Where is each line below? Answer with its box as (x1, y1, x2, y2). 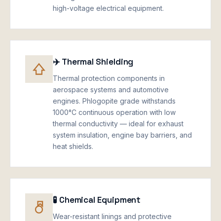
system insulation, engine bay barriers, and (53, 130, 192, 139)
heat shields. (53, 142, 93, 150)
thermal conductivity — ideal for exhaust (53, 119, 184, 128)
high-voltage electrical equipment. (53, 3, 164, 12)
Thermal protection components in (53, 74, 165, 82)
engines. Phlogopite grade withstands (53, 96, 176, 105)
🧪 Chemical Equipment (53, 194, 141, 205)
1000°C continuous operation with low (53, 108, 176, 116)
